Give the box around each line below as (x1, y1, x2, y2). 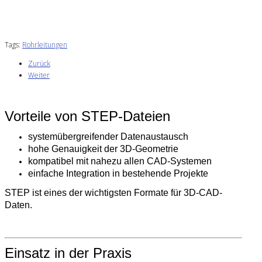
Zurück (28, 58, 50, 68)
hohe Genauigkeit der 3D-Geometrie (28, 144, 178, 154)
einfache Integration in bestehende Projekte (28, 168, 208, 179)
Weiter (28, 70, 50, 80)
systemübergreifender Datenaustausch (28, 132, 188, 142)
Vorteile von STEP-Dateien (5, 108, 170, 124)
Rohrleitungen (22, 39, 67, 50)
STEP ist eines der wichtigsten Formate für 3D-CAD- (5, 188, 222, 198)
